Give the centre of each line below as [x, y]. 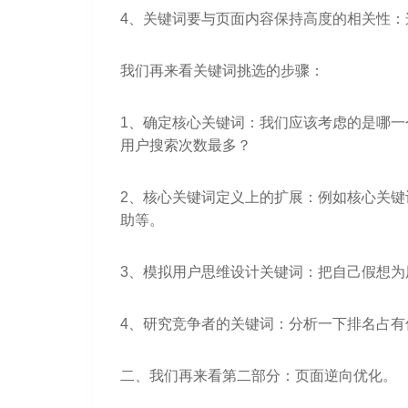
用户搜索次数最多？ [185, 145]
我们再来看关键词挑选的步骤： [222, 70]
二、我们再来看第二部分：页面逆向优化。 [258, 375]
